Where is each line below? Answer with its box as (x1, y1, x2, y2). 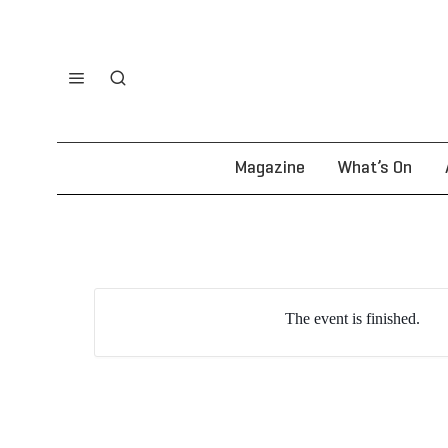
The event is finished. (285, 309, 421, 327)
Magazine (235, 159, 306, 177)
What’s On (337, 159, 413, 177)
